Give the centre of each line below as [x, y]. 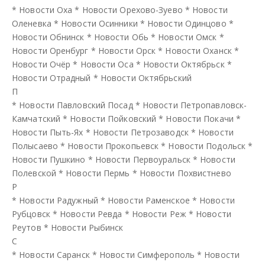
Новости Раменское [149, 200]
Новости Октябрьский [146, 77]
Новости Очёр [41, 64]
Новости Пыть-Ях [48, 132]
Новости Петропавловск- [195, 105]
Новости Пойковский [113, 118]
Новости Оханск [198, 50]
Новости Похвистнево [185, 173]
